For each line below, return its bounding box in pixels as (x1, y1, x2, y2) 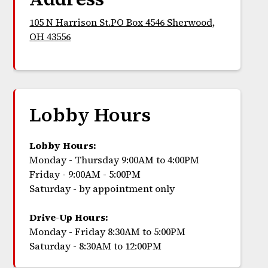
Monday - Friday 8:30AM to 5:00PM (29, 225, 186, 239)
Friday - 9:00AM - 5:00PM (29, 167, 141, 181)
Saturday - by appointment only (29, 182, 175, 196)
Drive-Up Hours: (29, 211, 109, 224)
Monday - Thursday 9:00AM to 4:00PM (29, 153, 200, 167)
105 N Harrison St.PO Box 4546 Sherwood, (29, 16, 215, 29)
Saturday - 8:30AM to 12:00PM (29, 239, 162, 253)
